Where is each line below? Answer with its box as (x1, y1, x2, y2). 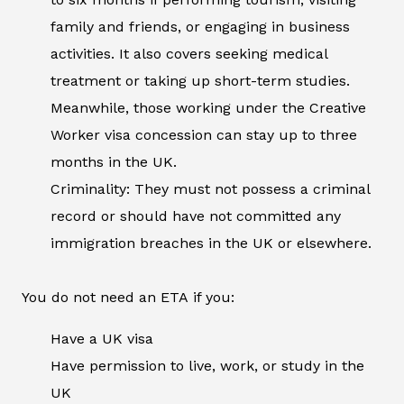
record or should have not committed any (50, 207, 341, 225)
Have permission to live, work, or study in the (50, 357, 364, 375)
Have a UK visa (50, 330, 153, 348)
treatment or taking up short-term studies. (50, 72, 350, 90)
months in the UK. (50, 153, 177, 171)
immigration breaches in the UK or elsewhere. (50, 234, 372, 252)
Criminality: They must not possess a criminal (50, 180, 370, 198)
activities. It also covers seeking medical (50, 45, 327, 63)
